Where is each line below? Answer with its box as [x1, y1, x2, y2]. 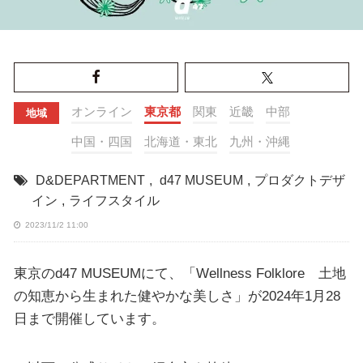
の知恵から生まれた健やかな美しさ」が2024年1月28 [13, 287, 340, 304]
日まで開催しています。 [13, 310, 165, 327]
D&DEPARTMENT [35, 173, 145, 187]
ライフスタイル [68, 194, 160, 207]
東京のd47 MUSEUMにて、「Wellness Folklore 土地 [13, 264, 346, 281]
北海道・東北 [143, 135, 217, 148]
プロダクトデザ [254, 173, 345, 187]
